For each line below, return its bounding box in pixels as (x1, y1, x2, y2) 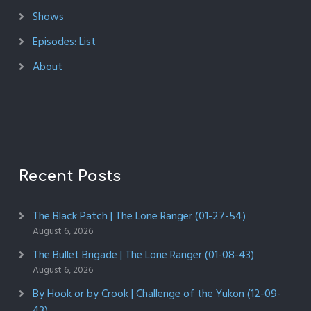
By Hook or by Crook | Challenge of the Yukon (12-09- (32, 285, 281, 303)
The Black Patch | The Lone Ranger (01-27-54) (32, 207, 246, 226)
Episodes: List (32, 33, 96, 51)
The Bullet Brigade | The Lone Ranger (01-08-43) (32, 246, 254, 264)
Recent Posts (18, 168, 121, 185)
